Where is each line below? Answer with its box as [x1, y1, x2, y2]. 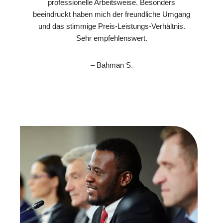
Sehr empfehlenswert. [76, 33, 147, 42]
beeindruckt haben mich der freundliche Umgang [33, 9, 190, 18]
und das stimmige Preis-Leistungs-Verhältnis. [38, 21, 185, 30]
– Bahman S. [90, 60, 133, 69]
